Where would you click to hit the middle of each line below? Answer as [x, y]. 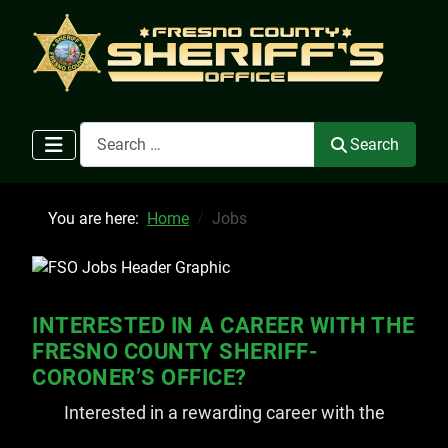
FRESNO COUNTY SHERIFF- [175, 350]
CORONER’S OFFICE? [139, 376]
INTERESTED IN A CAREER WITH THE [223, 324]
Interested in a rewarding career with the [224, 412]
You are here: [97, 219]
